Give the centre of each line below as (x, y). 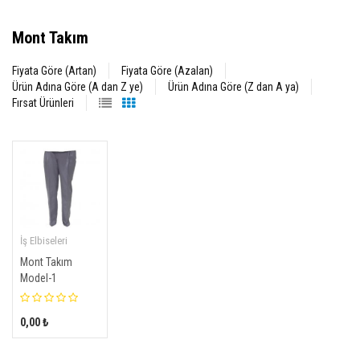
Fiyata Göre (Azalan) (167, 71)
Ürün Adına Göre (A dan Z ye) (78, 87)
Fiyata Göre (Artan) (54, 71)
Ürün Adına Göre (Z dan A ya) (233, 87)
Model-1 (39, 278)
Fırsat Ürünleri (43, 103)
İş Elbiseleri (44, 241)
